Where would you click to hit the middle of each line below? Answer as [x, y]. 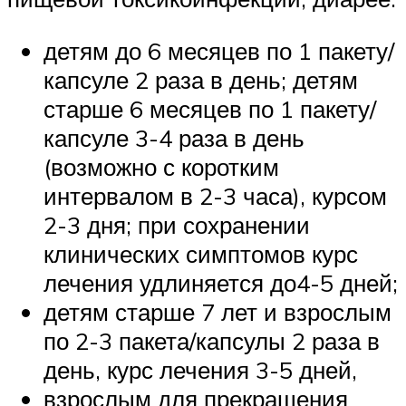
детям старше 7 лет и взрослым [217, 312]
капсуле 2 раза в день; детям [201, 80]
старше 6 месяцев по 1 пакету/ [210, 109]
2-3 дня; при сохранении [177, 225]
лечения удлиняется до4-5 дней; [221, 283]
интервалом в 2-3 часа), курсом [215, 196]
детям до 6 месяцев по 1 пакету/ [219, 51]
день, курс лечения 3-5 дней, [200, 370]
